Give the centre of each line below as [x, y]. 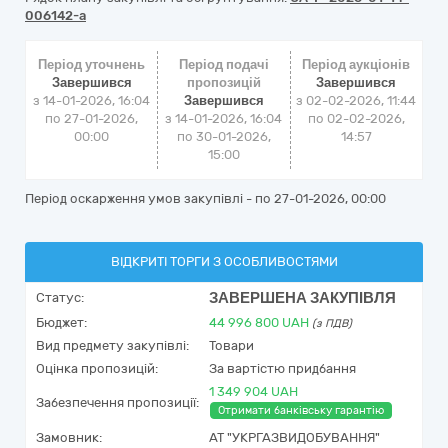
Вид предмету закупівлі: [112, 345]
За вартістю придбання [282, 368]
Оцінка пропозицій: [97, 368]
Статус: [60, 297]
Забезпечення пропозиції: [117, 402]
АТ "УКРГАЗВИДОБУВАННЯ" [294, 437]
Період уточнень [92, 64]
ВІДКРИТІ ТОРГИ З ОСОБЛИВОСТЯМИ [224, 261]
